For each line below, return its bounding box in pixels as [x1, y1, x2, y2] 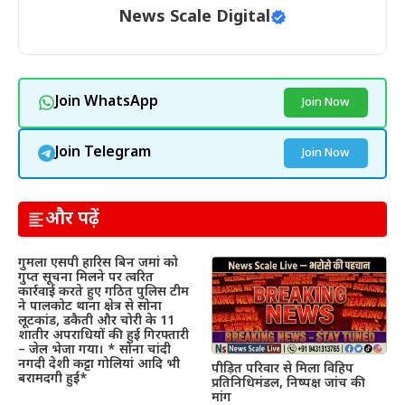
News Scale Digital [118, 6, 270, 28]
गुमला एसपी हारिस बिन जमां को [18, 255, 178, 273]
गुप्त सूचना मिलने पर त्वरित [18, 269, 154, 287]
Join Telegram [54, 144, 151, 164]
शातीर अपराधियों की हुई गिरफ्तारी [18, 327, 189, 345]
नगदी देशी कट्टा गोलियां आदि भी [18, 356, 180, 374]
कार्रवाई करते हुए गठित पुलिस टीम [18, 284, 189, 302]
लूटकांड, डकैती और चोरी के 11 [18, 313, 174, 331]
